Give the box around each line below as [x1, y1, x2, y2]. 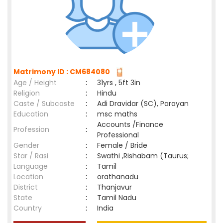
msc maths [97, 109, 137, 119]
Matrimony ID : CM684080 [13, 67, 113, 77]
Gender [13, 140, 39, 150]
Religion [13, 88, 40, 98]
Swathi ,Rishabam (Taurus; [97, 151, 189, 161]
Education [13, 109, 48, 119]
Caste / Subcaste [13, 99, 75, 109]
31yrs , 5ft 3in [97, 78, 140, 88]
